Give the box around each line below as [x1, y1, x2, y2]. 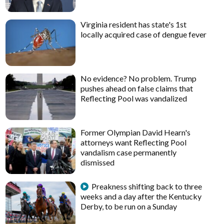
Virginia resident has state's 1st [80, 19, 187, 29]
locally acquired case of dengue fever [80, 29, 207, 39]
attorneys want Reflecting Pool [80, 137, 187, 147]
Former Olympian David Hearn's [80, 127, 191, 137]
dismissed [80, 157, 115, 167]
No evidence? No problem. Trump [80, 73, 197, 83]
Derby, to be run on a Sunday [80, 201, 177, 211]
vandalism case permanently [80, 147, 177, 157]
